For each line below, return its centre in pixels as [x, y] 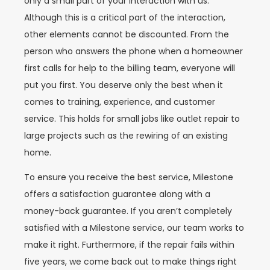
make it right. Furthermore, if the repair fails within [129, 244]
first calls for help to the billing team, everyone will [130, 68]
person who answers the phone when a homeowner [133, 51]
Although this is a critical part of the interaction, [125, 17]
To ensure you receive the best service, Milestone [129, 177]
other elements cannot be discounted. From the [127, 34]
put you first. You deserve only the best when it [124, 85]
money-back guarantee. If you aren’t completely [128, 211]
